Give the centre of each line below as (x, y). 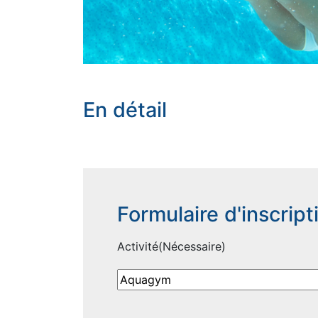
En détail (125, 109)
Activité (138, 247)
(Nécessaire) (192, 247)
